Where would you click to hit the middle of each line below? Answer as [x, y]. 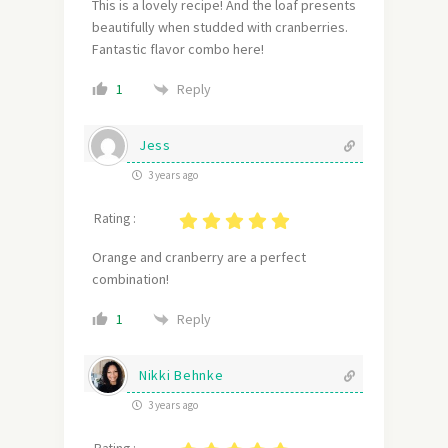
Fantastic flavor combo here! [178, 49]
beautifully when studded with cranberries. [220, 27]
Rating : [115, 219]
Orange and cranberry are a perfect [199, 257]
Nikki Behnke [181, 375]
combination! [130, 279]
